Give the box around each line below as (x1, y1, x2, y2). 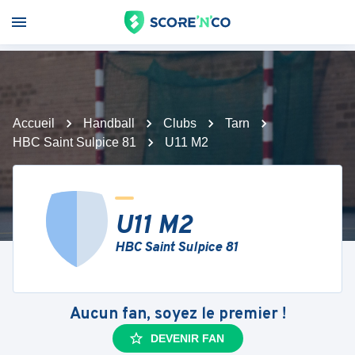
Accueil (13, 116, 55, 130)
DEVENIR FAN (150, 332, 224, 345)
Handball (83, 116, 135, 130)
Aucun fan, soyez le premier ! (69, 304, 286, 325)
